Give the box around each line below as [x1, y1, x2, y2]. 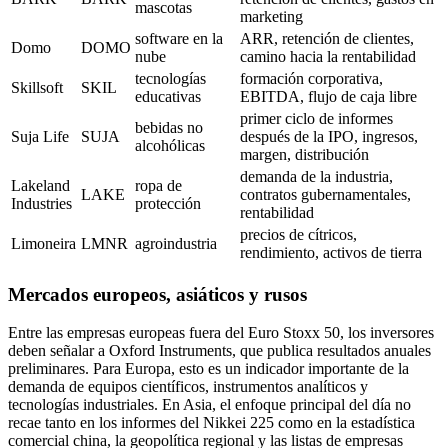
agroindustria [135, 234, 217, 252]
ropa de [135, 176, 182, 194]
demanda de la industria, [240, 167, 393, 185]
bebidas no [135, 118, 203, 136]
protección [135, 194, 201, 212]
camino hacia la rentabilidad [240, 47, 416, 65]
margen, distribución [240, 145, 369, 163]
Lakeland [11, 176, 70, 194]
